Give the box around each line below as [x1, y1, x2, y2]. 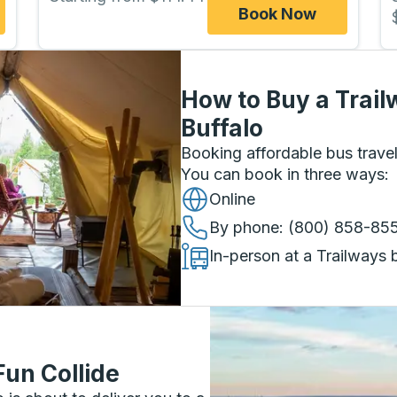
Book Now [238, 4, 317, 24]
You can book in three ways [181, 165, 385, 184]
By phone [209, 218, 279, 237]
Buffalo [181, 114, 263, 143]
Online [209, 190, 255, 209]
